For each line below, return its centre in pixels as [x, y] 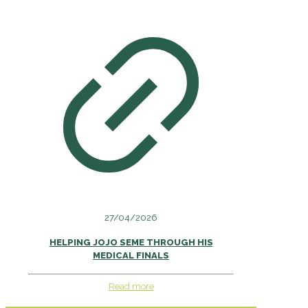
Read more [131, 286]
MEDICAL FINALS [131, 256]
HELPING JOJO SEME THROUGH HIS [131, 243]
